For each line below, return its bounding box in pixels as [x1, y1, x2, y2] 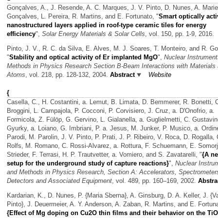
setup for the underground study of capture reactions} [7, 160, 169, 167]
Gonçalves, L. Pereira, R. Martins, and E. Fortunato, [7, 13, 156, 20]
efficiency [7, 30, 36, 38]
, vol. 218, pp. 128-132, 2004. [25, 71, 110, 78]
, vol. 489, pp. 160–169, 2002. [112, 177, 198, 185]
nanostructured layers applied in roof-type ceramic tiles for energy [7, 21, 206, 29]
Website [148, 71, 171, 78]
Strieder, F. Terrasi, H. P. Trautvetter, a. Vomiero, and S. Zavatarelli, [7, 151, 200, 159]
